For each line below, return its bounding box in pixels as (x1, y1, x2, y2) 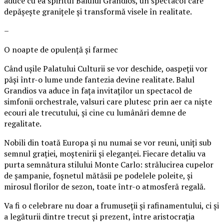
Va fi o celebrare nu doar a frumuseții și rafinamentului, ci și (4, 199, 219, 211)
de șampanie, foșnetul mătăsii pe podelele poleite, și (4, 169, 192, 181)
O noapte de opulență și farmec (4, 43, 118, 55)
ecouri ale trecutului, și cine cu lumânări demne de (4, 106, 186, 118)
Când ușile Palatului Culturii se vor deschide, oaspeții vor (4, 62, 207, 74)
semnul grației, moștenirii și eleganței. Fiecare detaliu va (4, 147, 205, 159)
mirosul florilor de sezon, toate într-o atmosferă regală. (4, 180, 205, 192)
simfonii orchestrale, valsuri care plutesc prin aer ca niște (4, 95, 212, 107)
